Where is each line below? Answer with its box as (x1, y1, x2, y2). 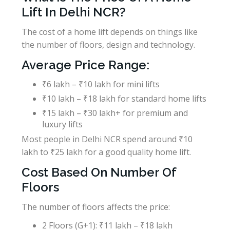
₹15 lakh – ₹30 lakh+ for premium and (42, 107, 188, 119)
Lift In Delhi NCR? (22, 4, 126, 20)
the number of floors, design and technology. (22, 39, 195, 50)
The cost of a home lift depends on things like (22, 26, 198, 37)
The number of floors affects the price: (22, 201, 170, 213)
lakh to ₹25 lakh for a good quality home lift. (22, 146, 191, 158)
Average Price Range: (22, 57, 149, 72)
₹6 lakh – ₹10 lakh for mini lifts (42, 78, 160, 90)
